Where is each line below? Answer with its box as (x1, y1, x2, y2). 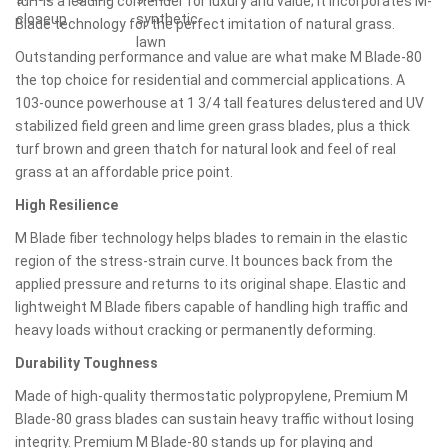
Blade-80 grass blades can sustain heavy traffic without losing (15, 411, 414, 427)
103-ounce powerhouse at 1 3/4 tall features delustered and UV (15, 95, 424, 111)
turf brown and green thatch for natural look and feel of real (15, 141, 396, 157)
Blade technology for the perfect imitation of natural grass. (15, 16, 395, 32)
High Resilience (15, 197, 118, 213)
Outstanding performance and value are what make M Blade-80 (15, 49, 422, 65)
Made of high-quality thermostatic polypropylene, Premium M (15, 388, 408, 404)
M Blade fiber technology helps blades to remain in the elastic (15, 230, 408, 246)
